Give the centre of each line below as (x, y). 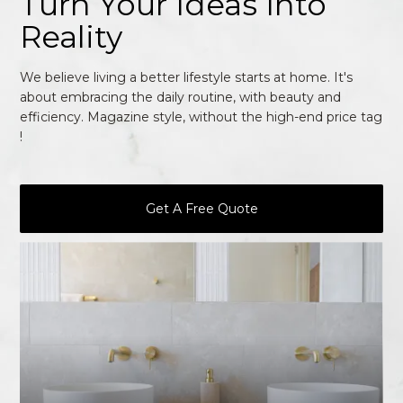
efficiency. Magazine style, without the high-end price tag (201, 117)
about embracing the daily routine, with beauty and (181, 98)
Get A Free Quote (201, 209)
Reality (72, 36)
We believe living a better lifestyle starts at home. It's (187, 78)
